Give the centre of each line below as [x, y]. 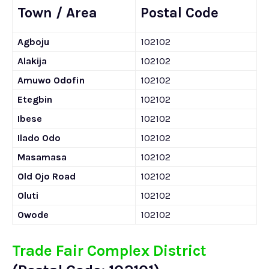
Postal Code [180, 13]
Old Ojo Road [47, 176]
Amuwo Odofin [51, 80]
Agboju [33, 42]
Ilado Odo [39, 138]
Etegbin [35, 99]
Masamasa [42, 157]
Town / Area [57, 13]
